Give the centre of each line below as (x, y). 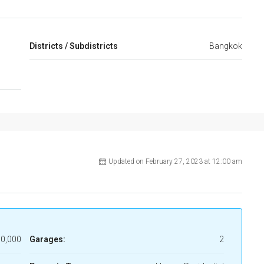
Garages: (47, 239)
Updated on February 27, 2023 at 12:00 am (175, 161)
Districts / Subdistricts (73, 46)
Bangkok (226, 46)
